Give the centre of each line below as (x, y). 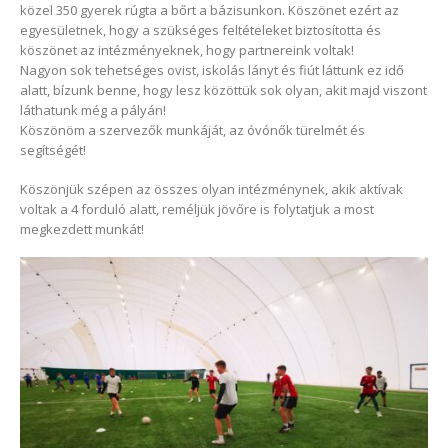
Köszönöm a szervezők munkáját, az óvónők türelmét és (192, 129)
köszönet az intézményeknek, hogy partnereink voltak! (187, 49)
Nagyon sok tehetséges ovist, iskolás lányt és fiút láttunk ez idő (212, 69)
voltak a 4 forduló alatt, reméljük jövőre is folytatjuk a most (197, 208)
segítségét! (53, 149)
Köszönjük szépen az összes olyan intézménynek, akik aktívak (211, 188)
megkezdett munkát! (82, 228)
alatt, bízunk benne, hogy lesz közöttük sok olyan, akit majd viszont (223, 89)
